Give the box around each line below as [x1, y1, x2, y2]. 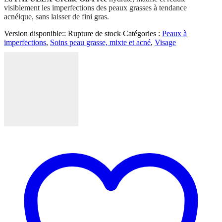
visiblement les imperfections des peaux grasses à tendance [4, 3, 187, 12]
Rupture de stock [68, 29, 121, 38]
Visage [155, 38, 176, 47]
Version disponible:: [4, 29, 68, 38]
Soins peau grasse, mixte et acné [50, 38, 151, 47]
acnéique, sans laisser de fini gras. [4, 12, 109, 21]
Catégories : [123, 29, 162, 38]
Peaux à [162, 29, 187, 38]
